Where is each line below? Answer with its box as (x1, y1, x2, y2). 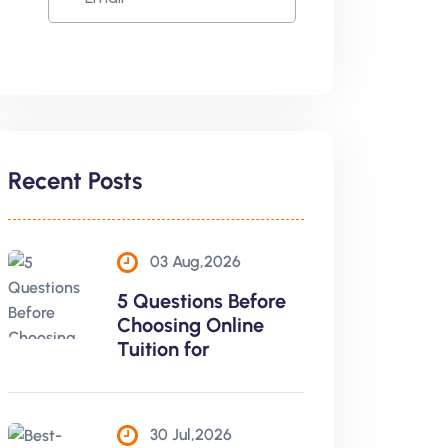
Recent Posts (8, 166, 142, 195)
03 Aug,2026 (150, 252, 241, 271)
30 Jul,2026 (150, 425, 232, 444)
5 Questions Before (117, 289, 286, 313)
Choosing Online (117, 313, 264, 337)
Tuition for (117, 337, 210, 361)
